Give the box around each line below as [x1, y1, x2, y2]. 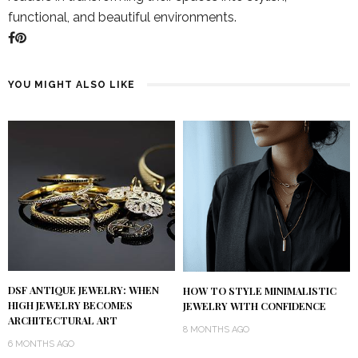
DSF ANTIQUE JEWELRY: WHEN [8, 284, 159, 297]
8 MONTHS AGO [183, 324, 249, 335]
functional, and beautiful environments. [8, 10, 237, 26]
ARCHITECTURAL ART [8, 314, 117, 328]
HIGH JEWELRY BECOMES [8, 299, 133, 312]
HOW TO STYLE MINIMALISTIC [183, 284, 336, 297]
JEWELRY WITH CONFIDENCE [183, 299, 326, 312]
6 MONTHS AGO [8, 339, 74, 350]
